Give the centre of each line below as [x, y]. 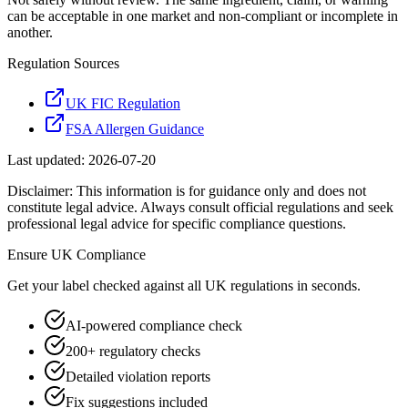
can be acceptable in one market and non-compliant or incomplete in [203, 16]
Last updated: [48, 160]
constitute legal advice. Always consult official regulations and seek [200, 207]
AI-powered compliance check [154, 326]
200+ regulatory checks [133, 351]
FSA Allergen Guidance [135, 129]
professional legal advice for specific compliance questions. [177, 224]
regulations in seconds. [294, 286]
